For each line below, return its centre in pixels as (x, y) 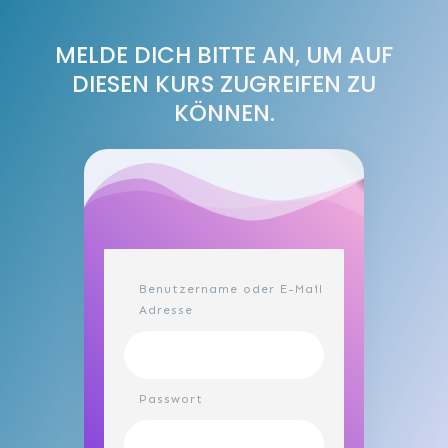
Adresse (166, 310)
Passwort (171, 399)
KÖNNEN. (224, 113)
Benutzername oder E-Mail (231, 289)
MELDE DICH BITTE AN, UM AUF (224, 55)
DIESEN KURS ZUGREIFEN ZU (224, 84)
